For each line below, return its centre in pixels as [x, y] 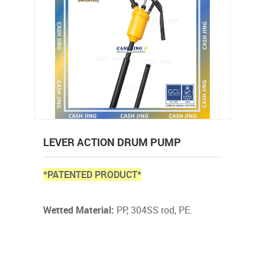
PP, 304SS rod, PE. [153, 210]
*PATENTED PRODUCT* [93, 174]
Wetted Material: [79, 210]
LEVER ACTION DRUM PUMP [112, 142]
